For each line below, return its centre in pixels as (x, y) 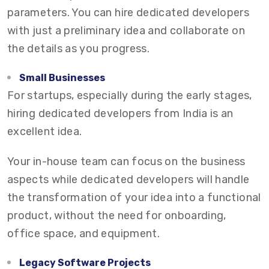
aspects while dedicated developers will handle (128, 180)
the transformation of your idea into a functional (134, 198)
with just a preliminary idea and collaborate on (126, 31)
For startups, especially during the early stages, (130, 95)
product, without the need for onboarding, (117, 216)
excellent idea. (45, 131)
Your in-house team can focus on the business (126, 162)
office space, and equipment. (85, 234)
